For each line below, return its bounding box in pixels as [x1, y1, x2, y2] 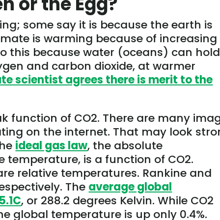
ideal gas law [15, 137, 88, 153]
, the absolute [87, 137, 163, 153]
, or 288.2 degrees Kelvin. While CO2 [21, 192, 214, 208]
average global [88, 179, 172, 194]
